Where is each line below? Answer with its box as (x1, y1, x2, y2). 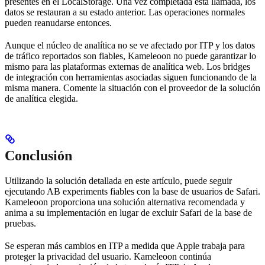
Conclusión (5, 148, 72, 164)
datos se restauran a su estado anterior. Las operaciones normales (5, 7, 245, 18)
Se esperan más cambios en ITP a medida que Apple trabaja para (5, 241, 245, 251)
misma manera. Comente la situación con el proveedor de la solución (5, 83, 260, 93)
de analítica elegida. (5, 93, 78, 104)
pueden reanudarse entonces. (5, 18, 112, 28)
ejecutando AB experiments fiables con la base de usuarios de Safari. (5, 186, 260, 197)
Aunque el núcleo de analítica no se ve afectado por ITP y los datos (5, 40, 255, 51)
